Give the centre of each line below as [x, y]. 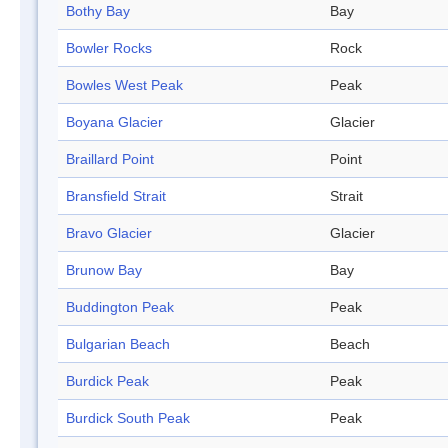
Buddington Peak [120, 307]
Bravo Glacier [109, 233]
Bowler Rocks [109, 48]
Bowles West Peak [124, 85]
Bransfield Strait [116, 196]
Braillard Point [110, 159]
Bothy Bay [98, 11]
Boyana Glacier [114, 122]
